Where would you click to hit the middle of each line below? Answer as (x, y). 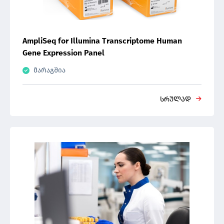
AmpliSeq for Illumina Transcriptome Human (102, 41)
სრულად (175, 99)
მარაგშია (49, 70)
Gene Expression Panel (63, 53)
